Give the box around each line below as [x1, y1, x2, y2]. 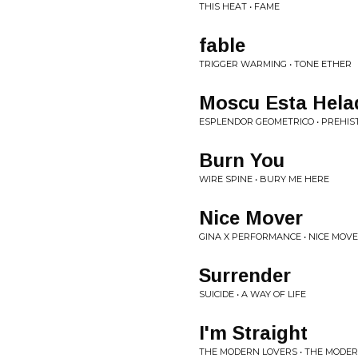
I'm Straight [199, 322, 308, 344]
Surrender [199, 265, 291, 286]
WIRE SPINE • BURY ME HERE [199, 173, 329, 185]
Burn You [199, 149, 284, 171]
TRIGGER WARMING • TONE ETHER [199, 58, 352, 70]
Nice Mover [199, 207, 303, 229]
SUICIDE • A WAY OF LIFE [199, 288, 306, 300]
